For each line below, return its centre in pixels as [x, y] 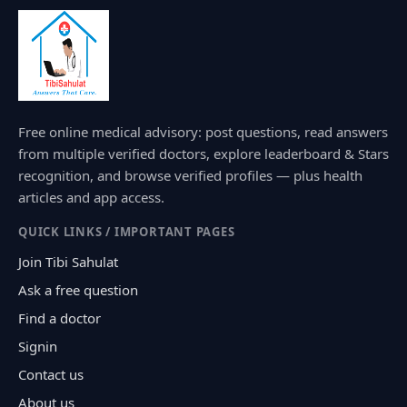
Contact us [51, 374]
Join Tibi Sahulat [68, 261]
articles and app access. [91, 197]
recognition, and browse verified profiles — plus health [190, 175]
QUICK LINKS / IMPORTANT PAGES [127, 231]
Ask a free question [78, 289]
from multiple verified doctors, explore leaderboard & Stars [203, 153]
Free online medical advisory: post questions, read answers [203, 131]
